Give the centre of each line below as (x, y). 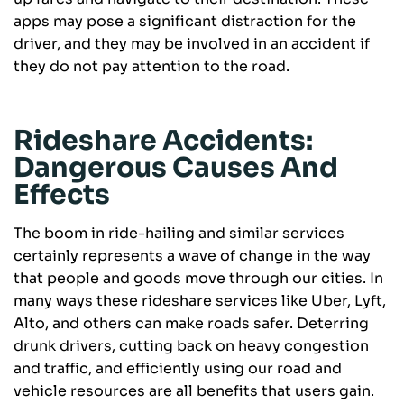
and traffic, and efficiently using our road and (178, 369)
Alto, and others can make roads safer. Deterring (191, 324)
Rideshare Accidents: (163, 141)
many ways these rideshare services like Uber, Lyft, (200, 301)
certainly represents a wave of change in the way (192, 256)
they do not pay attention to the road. (151, 67)
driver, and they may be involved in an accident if (192, 44)
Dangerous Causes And (176, 168)
